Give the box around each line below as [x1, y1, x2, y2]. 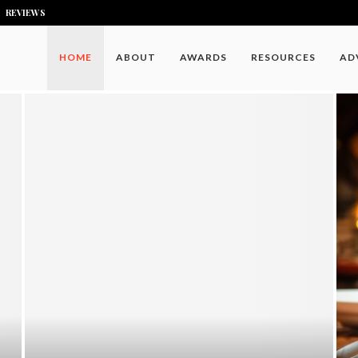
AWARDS [180, 51, 227, 63]
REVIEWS [6, 6, 46, 18]
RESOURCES [251, 51, 316, 63]
